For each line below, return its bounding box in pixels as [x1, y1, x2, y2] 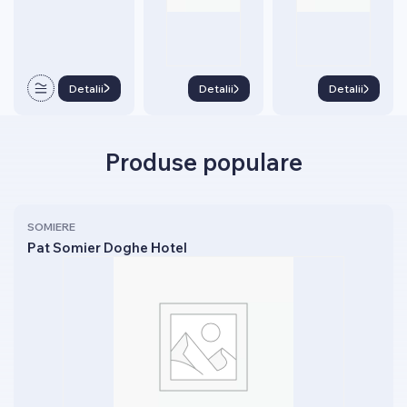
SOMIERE [27, 220, 75, 233]
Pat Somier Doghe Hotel [27, 239, 187, 256]
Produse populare [104, 147, 303, 177]
